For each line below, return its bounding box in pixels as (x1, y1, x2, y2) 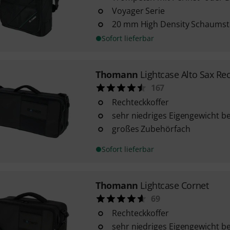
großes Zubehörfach (111, 123, 190, 135)
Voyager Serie (111, 5, 165, 16)
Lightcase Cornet (140, 179, 209, 191)
